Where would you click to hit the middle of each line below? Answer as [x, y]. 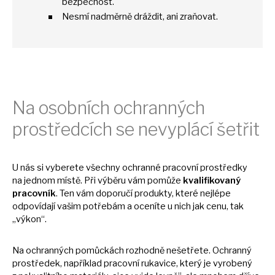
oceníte [151, 207]
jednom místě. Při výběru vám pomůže [103, 181]
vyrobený [233, 264]
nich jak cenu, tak [209, 207]
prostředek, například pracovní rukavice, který [108, 264]
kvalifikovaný [212, 181]
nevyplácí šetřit [199, 130]
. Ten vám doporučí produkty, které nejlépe [143, 194]
